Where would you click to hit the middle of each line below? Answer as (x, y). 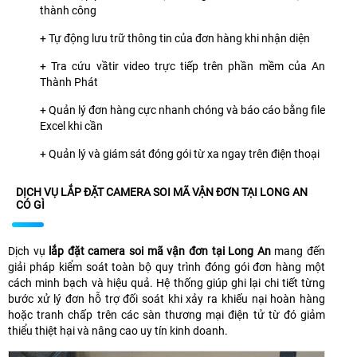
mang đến (298, 251)
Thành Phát (69, 82)
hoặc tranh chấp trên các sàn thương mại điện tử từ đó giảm (167, 314)
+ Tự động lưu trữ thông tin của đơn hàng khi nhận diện (175, 38)
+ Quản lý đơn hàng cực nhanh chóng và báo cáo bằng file (182, 110)
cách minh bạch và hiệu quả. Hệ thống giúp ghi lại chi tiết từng (167, 282)
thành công (68, 10)
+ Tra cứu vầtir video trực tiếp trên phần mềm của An (182, 66)
